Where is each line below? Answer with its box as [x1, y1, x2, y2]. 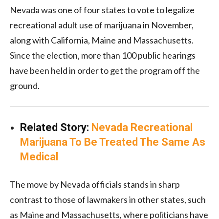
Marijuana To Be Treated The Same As [20, 135, 205, 148]
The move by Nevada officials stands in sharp [10, 178, 180, 190]
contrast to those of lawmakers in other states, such [10, 194, 206, 205]
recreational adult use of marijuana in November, [10, 19, 194, 30]
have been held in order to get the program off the [10, 65, 200, 76]
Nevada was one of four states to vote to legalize [10, 4, 195, 15]
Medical [20, 150, 58, 163]
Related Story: [20, 121, 91, 133]
